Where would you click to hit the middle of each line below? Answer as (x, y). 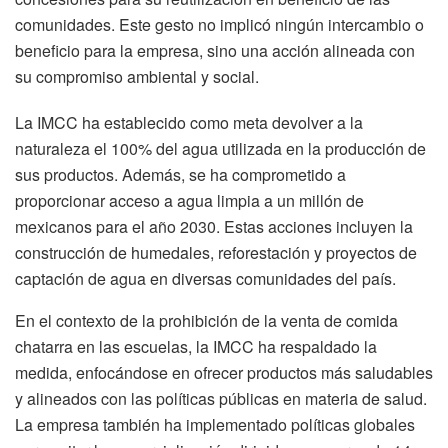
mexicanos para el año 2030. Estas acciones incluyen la (214, 227)
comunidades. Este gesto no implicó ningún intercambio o (219, 25)
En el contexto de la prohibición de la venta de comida (206, 321)
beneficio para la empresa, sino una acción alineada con (215, 51)
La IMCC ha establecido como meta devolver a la (189, 123)
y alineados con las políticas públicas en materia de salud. (221, 399)
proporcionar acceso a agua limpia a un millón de (189, 201)
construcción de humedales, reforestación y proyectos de (216, 253)
